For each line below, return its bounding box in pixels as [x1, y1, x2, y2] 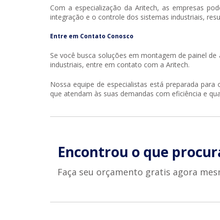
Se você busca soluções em [50, 51, 141, 60]
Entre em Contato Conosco [50, 32, 134, 41]
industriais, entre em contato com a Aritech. [50, 60, 190, 70]
